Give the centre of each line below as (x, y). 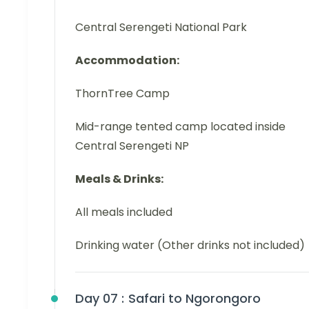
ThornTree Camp (122, 93)
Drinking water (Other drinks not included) (190, 245)
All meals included (124, 212)
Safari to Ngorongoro (195, 298)
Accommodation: (127, 60)
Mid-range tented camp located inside (180, 126)
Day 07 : (100, 298)
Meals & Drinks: (119, 179)
